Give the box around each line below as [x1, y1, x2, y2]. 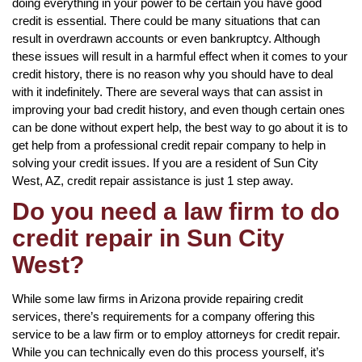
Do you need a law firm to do [12, 197, 339, 225]
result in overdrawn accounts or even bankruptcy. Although [12, 31, 320, 45]
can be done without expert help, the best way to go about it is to [12, 120, 347, 134]
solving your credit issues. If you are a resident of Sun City [12, 155, 318, 170]
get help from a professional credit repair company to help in [12, 137, 326, 152]
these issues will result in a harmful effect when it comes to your [12, 48, 347, 63]
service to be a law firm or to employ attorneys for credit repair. [12, 326, 340, 341]
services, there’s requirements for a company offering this [12, 309, 315, 323]
